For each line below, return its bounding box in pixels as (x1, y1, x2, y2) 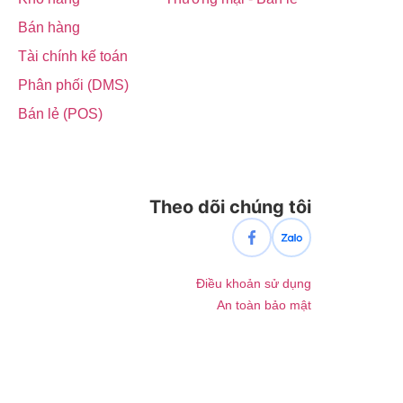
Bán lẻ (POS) (18, 105, 103, 121)
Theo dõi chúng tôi (148, 195, 311, 218)
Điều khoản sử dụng (196, 276, 311, 291)
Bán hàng (18, 19, 81, 35)
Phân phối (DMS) (18, 76, 130, 93)
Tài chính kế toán (18, 48, 129, 64)
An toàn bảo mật (217, 298, 311, 313)
